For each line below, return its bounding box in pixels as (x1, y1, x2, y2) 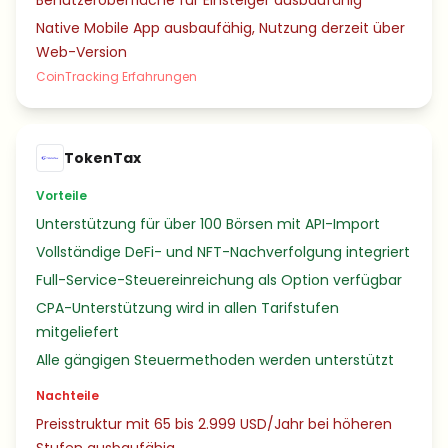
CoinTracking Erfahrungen (36, 68, 197, 85)
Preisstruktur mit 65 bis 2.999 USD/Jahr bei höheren (36, 414, 392, 434)
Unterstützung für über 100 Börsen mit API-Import (36, 214, 380, 234)
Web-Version (36, 42, 127, 62)
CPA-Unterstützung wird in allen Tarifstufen (36, 298, 339, 318)
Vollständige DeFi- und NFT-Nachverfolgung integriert (36, 242, 410, 262)
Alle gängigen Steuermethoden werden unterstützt (36, 350, 394, 370)
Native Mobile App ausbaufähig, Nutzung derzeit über (36, 18, 405, 38)
